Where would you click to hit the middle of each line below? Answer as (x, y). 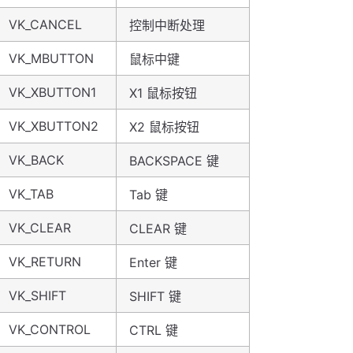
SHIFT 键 (155, 296)
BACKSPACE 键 (174, 161)
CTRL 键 (154, 330)
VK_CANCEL (45, 24)
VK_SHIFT (37, 295)
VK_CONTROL (50, 329)
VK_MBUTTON (51, 58)
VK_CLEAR (40, 228)
